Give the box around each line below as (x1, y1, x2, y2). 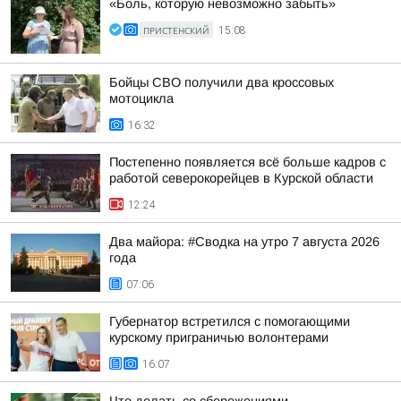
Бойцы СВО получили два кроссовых (109, 75, 334, 90)
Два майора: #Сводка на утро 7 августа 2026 (109, 235, 380, 249)
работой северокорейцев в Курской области (109, 171, 373, 185)
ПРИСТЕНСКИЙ (143, 24, 209, 37)
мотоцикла (109, 91, 174, 106)
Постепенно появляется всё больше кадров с (109, 155, 386, 169)
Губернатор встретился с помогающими (109, 314, 350, 328)
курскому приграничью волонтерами (109, 330, 328, 345)
